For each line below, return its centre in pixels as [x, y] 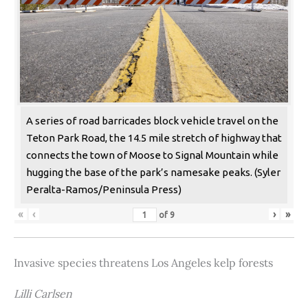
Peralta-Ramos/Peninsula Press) [104, 190]
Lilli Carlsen [43, 294]
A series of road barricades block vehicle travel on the [152, 121]
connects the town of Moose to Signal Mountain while [152, 155]
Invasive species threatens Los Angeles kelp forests [143, 263]
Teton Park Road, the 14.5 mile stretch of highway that [154, 138]
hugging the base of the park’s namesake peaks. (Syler [153, 173]
